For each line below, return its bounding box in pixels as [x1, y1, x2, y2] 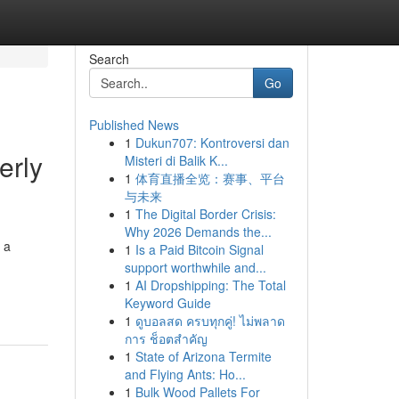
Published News [88, 116, 179, 134]
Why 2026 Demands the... [124, 223, 272, 240]
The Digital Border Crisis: [134, 205, 276, 223]
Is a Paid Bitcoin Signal [134, 240, 264, 258]
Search [88, 50, 129, 68]
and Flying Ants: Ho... [124, 365, 246, 383]
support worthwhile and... [124, 258, 266, 276]
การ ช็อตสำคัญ [124, 330, 208, 347]
